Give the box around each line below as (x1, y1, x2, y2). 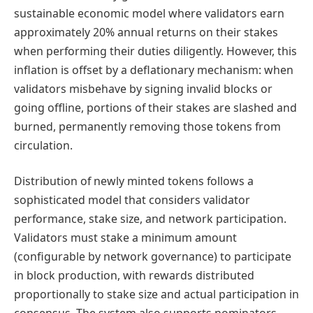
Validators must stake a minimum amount (14, 230, 237, 246)
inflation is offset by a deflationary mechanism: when (14, 61, 293, 78)
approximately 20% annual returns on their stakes (14, 24, 278, 40)
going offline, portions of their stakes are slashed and (14, 99, 297, 115)
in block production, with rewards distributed (14, 268, 254, 284)
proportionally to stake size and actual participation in (14, 286, 299, 303)
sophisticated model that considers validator (14, 192, 250, 208)
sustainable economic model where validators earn (14, 5, 284, 21)
